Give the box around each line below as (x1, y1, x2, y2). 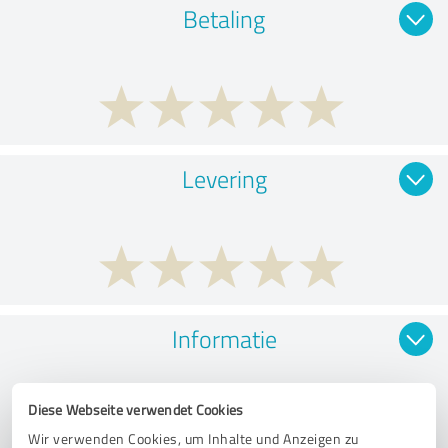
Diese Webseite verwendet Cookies (28, 399, 244, 419)
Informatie (171, 321, 277, 355)
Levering (181, 161, 267, 195)
